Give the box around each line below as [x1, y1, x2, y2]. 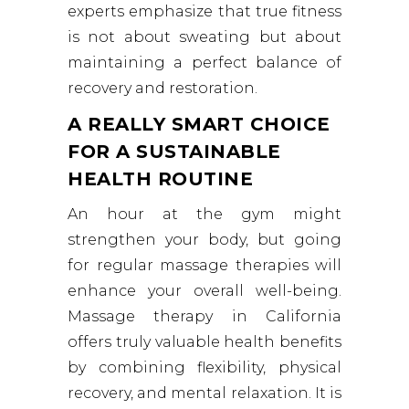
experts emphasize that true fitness [68, 3, 341, 21]
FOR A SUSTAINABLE [68, 141, 281, 163]
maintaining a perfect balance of [68, 54, 341, 72]
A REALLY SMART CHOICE [68, 113, 330, 136]
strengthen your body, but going [68, 231, 341, 249]
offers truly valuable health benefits [68, 333, 341, 351]
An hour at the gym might [68, 205, 341, 224]
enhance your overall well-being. [68, 282, 341, 300]
